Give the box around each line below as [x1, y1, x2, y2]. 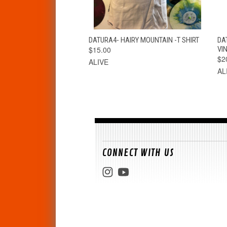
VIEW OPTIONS [158, 34, 200, 42]
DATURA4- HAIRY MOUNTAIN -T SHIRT [88, 35, 199, 45]
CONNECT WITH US [102, 146, 174, 159]
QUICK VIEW [99, 34, 134, 42]
